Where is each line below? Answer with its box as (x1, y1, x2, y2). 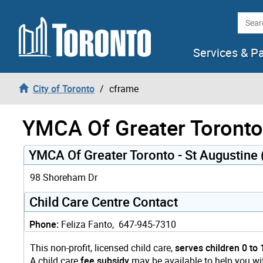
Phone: (29, 217, 59, 231)
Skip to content (9, 9, 72, 22)
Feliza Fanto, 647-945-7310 (59, 217, 176, 231)
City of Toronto (33, 82, 95, 95)
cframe (109, 82, 139, 95)
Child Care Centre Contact (29, 193, 178, 210)
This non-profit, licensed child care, (30, 241, 175, 254)
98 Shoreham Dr (30, 170, 97, 184)
